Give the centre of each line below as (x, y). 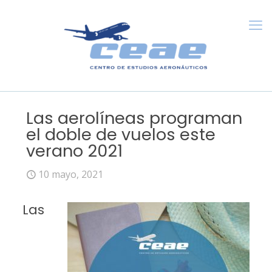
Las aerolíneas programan (134, 118)
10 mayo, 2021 (71, 174)
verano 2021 (74, 151)
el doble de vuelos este (121, 134)
